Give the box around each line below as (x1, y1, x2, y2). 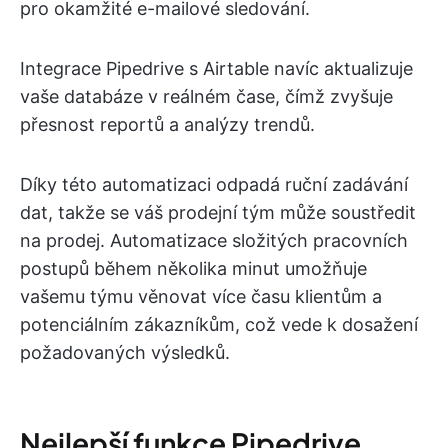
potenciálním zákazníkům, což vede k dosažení (20, 314, 418, 336)
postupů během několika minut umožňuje (20, 258, 367, 280)
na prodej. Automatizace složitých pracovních (20, 230, 408, 252)
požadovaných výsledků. (20, 342, 230, 364)
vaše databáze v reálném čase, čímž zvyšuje (20, 86, 393, 108)
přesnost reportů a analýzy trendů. (20, 114, 315, 136)
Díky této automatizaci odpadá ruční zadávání (20, 174, 408, 196)
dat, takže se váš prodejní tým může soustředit (20, 202, 416, 224)
